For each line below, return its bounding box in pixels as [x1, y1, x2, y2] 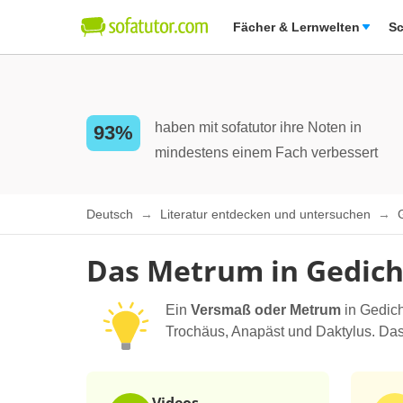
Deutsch [86, 207, 137, 222]
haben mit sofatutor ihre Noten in [155, 120, 362, 135]
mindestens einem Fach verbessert [155, 145, 378, 160]
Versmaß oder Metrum [191, 302, 341, 318]
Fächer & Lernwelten [233, 20, 360, 34]
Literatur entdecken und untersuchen [160, 207, 374, 222]
